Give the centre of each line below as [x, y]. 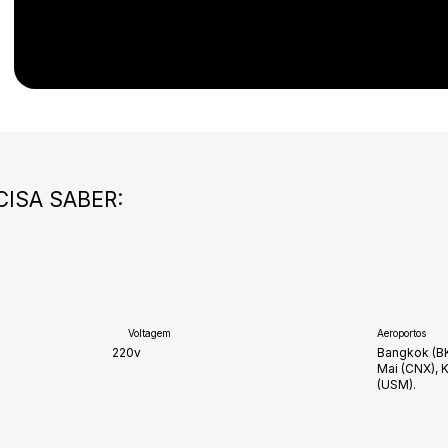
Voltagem [149, 332]
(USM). [396, 385]
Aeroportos [401, 333]
